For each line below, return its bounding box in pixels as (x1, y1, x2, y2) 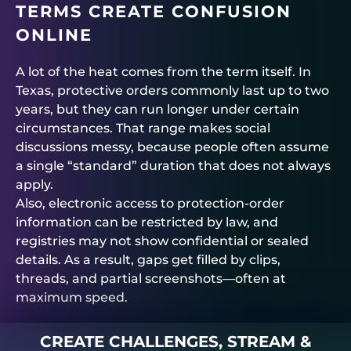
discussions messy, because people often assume (16, 139, 329, 154)
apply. (16, 176, 53, 192)
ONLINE (16, 24, 92, 45)
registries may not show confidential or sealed (16, 233, 309, 248)
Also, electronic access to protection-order (16, 195, 284, 211)
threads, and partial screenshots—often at (16, 270, 286, 286)
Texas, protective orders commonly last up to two (16, 82, 329, 98)
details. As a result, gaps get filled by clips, (16, 251, 280, 267)
